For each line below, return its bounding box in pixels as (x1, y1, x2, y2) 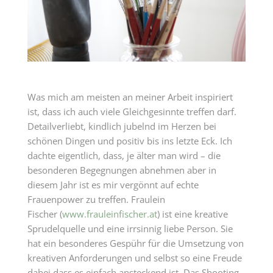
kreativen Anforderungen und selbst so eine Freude (27, 252, 242, 264)
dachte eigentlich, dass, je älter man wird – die (27, 149, 221, 161)
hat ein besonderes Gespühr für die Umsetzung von (27, 237, 244, 249)
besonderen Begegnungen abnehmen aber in (27, 164, 216, 176)
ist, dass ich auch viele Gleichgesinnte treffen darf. (27, 105, 236, 118)
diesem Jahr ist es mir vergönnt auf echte (27, 179, 199, 191)
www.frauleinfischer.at (62, 208, 157, 220)
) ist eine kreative (157, 208, 228, 220)
